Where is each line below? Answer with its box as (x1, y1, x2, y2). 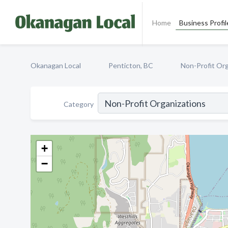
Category (64, 99, 94, 108)
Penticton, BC (108, 61, 153, 70)
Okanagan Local (31, 61, 81, 70)
